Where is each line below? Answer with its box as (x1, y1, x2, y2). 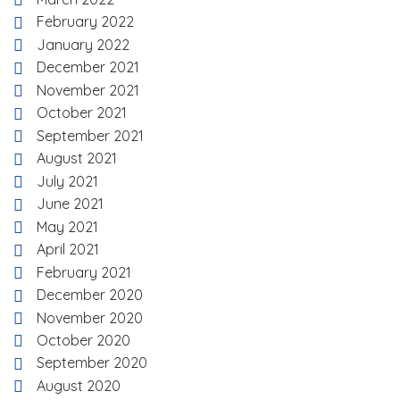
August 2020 (37, 376, 121, 395)
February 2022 (37, 12, 134, 31)
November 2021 (37, 80, 139, 99)
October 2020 (37, 331, 130, 349)
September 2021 (37, 126, 144, 145)
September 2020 (37, 354, 147, 372)
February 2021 (37, 262, 131, 281)
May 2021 (37, 217, 98, 236)
